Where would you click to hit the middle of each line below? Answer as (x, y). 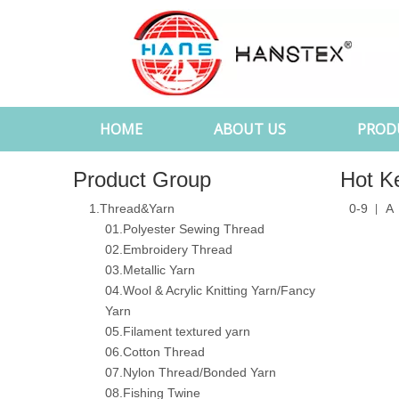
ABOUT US (250, 129)
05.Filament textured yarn (178, 331)
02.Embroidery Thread (169, 249)
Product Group (142, 179)
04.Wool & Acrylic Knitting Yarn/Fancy (210, 290)
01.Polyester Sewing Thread (185, 229)
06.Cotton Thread (155, 352)
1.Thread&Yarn (132, 208)
